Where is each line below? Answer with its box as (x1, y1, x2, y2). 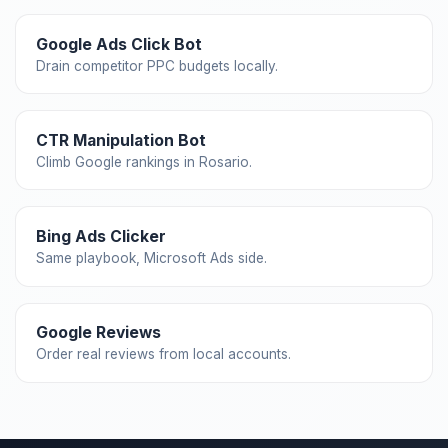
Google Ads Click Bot (36, 34, 202, 54)
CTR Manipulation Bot (36, 130, 206, 150)
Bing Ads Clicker (36, 226, 166, 246)
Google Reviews (36, 323, 161, 343)
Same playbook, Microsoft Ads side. (36, 249, 267, 266)
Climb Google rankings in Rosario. (36, 153, 252, 170)
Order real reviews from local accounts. (36, 346, 291, 363)
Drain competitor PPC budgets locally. (36, 57, 278, 74)
